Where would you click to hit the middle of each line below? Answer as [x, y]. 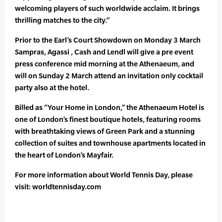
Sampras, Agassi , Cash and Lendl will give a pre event [104, 52]
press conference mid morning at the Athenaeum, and [105, 64]
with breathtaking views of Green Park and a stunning [105, 131]
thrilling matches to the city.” [62, 20]
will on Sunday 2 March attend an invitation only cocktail [109, 76]
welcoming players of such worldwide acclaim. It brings [107, 8]
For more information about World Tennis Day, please [104, 175]
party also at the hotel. [52, 88]
